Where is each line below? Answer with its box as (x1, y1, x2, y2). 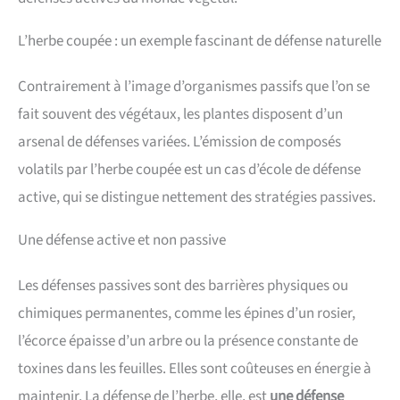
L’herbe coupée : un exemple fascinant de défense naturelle (18, 30, 381, 53)
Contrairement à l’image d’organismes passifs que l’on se (18, 76, 370, 98)
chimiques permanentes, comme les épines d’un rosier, (18, 303, 355, 325)
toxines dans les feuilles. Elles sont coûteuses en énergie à (18, 358, 371, 380)
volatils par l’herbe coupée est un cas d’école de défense (18, 159, 361, 181)
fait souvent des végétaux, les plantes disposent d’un (18, 104, 343, 126)
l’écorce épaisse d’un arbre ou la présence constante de (18, 330, 358, 353)
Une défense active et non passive (18, 229, 226, 252)
